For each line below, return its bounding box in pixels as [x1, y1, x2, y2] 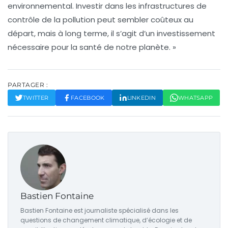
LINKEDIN [127, 94, 156, 102]
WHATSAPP [178, 94, 213, 102]
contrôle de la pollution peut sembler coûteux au [8, 14, 193, 25]
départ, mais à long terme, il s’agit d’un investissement [8, 28, 215, 39]
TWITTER [23, 94, 49, 102]
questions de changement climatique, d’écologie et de [20, 216, 192, 225]
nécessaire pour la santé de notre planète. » [8, 42, 176, 53]
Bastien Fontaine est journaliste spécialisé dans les [20, 206, 179, 215]
